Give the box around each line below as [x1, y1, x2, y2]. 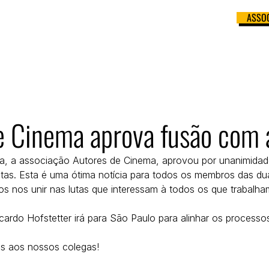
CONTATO [184, 17, 216, 32]
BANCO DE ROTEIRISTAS [34, 17, 114, 32]
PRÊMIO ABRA [125, 17, 173, 32]
